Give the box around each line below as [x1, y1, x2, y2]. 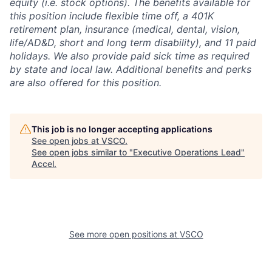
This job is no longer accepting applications [32, 124, 212, 134]
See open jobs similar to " [32, 147, 133, 157]
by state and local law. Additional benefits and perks [10, 63, 251, 75]
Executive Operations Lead [133, 147, 241, 157]
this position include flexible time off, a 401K [10, 10, 214, 22]
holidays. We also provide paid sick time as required [10, 50, 250, 62]
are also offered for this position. [10, 76, 161, 89]
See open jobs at [32, 135, 101, 146]
